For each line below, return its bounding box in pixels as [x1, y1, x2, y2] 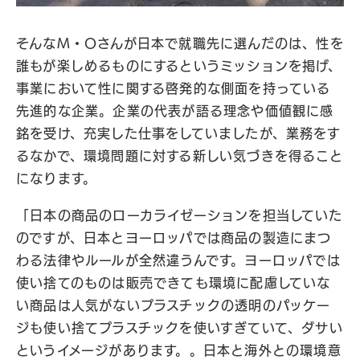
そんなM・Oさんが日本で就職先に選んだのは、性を [16, 37, 344, 50]
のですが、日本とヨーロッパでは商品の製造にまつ [16, 231, 332, 244]
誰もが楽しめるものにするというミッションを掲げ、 [16, 59, 342, 72]
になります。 [16, 172, 97, 185]
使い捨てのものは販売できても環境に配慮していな [16, 276, 331, 289]
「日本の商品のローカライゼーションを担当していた [16, 209, 342, 222]
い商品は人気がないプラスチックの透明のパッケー [16, 299, 331, 312]
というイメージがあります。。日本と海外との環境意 [16, 344, 342, 357]
